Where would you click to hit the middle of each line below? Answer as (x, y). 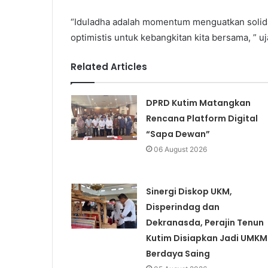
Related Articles (109, 66)
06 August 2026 (180, 149)
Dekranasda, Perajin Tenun (205, 222)
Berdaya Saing (178, 253)
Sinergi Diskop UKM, (189, 191)
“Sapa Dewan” (178, 134)
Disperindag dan (182, 207)
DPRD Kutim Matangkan (198, 103)
